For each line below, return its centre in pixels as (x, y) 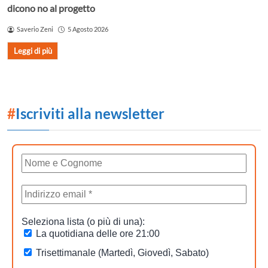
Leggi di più (33, 51)
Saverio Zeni (35, 29)
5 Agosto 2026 (88, 29)
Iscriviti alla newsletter (90, 113)
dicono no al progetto (51, 8)
